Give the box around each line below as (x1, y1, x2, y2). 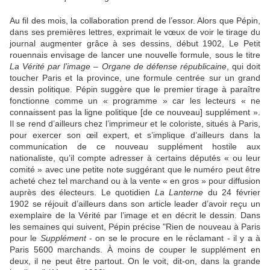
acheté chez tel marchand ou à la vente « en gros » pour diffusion (10, 176, 260, 186)
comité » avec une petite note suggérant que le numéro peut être (10, 165, 260, 175)
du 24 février (203, 187, 261, 198)
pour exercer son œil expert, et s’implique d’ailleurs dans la (10, 130, 260, 140)
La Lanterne (154, 187, 204, 198)
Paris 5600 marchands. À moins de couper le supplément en (10, 245, 260, 255)
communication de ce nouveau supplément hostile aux (10, 142, 260, 152)
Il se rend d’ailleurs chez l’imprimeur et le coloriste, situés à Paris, (10, 119, 260, 129)
